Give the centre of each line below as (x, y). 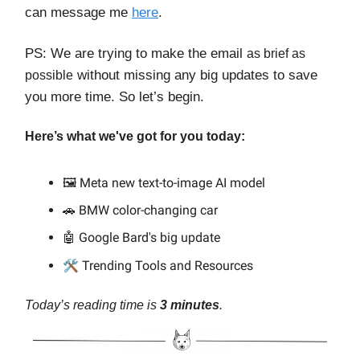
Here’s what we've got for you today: (135, 136)
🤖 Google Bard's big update (141, 237)
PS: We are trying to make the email (136, 53)
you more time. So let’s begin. (115, 96)
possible (49, 75)
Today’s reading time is (92, 305)
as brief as (276, 53)
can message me (78, 12)
